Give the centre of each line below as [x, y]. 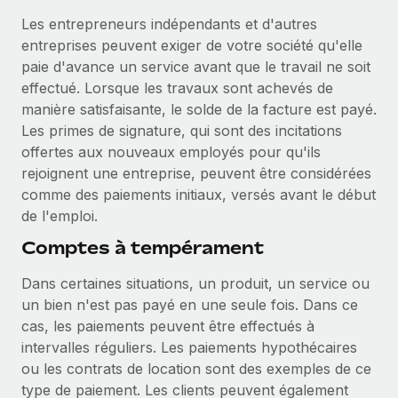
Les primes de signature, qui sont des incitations [182, 131]
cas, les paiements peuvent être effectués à [168, 326]
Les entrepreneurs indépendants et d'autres [169, 24]
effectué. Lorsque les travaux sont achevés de [177, 88]
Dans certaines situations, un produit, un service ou [195, 283]
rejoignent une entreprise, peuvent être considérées [196, 173]
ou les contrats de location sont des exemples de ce [196, 369]
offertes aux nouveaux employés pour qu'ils [171, 152]
